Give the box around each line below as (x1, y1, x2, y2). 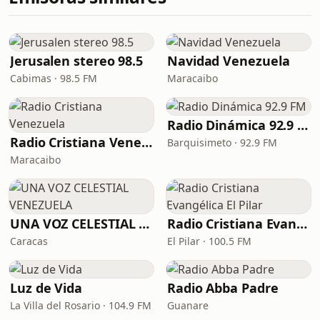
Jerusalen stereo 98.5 (10, 52, 144, 69)
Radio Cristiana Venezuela (141, 134, 153, 151)
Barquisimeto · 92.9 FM (167, 136, 277, 149)
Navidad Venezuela (167, 52, 290, 69)
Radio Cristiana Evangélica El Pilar (296, 215, 308, 232)
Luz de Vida (10, 279, 83, 296)
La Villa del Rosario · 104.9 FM (10, 299, 151, 312)
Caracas (10, 234, 48, 248)
